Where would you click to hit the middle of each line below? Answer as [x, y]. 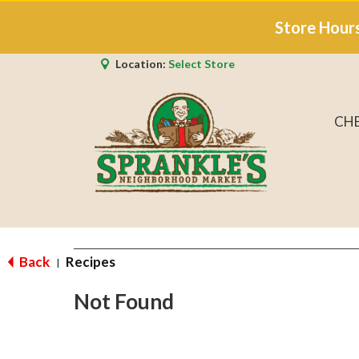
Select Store [202, 63]
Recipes [91, 262]
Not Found [124, 301]
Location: [142, 63]
